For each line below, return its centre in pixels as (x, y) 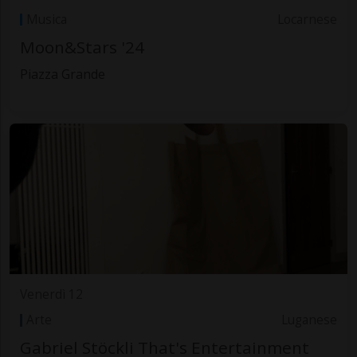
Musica (46, 19)
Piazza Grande (62, 75)
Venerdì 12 (51, 294)
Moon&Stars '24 (82, 47)
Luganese (310, 320)
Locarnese (308, 19)
